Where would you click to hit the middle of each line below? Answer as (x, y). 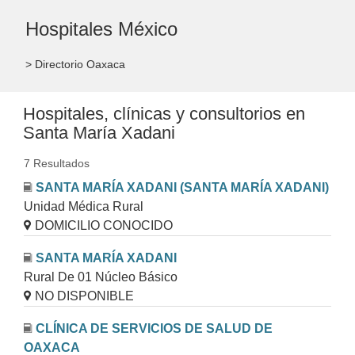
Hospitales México (101, 29)
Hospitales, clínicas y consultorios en (164, 114)
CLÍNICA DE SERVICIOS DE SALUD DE (155, 329)
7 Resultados (57, 164)
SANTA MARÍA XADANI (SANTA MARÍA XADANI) (183, 188)
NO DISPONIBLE (85, 296)
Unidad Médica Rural (84, 207)
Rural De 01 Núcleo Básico (101, 277)
